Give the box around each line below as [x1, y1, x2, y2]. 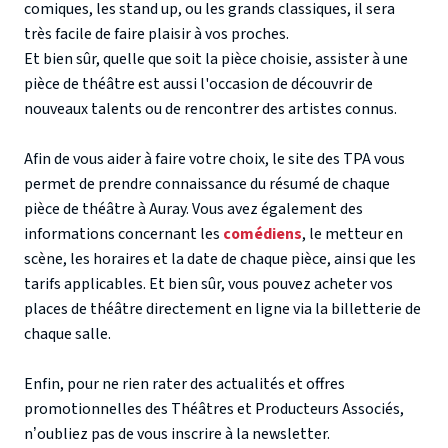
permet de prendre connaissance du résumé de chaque [24, 172, 390, 195]
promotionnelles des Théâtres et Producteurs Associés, [24, 397, 404, 420]
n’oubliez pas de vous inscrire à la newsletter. [24, 422, 330, 445]
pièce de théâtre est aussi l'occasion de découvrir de [24, 72, 373, 95]
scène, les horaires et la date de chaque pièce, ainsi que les [24, 247, 416, 270]
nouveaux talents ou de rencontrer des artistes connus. [24, 97, 397, 120]
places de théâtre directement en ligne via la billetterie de [24, 297, 421, 320]
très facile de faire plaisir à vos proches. [24, 22, 289, 45]
